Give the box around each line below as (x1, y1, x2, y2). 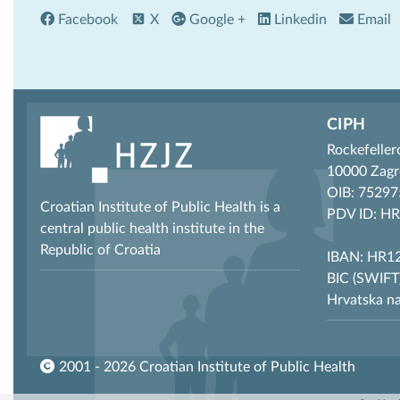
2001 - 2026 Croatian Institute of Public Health (55, 359, 355, 374)
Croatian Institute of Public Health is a (40, 199, 280, 214)
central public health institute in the (40, 221, 264, 236)
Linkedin (271, 12, 327, 27)
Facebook (54, 12, 118, 27)
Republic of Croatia (40, 242, 161, 257)
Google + (186, 12, 246, 27)
